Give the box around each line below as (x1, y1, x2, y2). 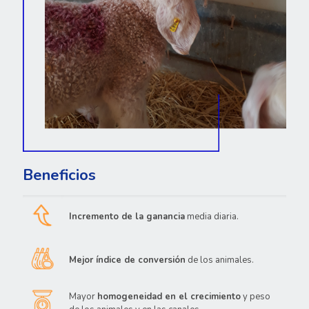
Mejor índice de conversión (69, 254, 186, 267)
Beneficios (23, 165, 96, 186)
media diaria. (185, 210, 239, 223)
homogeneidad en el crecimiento (97, 290, 241, 303)
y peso (241, 290, 270, 303)
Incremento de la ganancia (69, 210, 185, 223)
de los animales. (186, 254, 254, 267)
